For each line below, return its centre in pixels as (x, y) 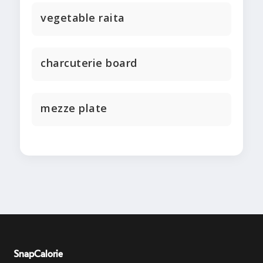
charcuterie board (89, 63)
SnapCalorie (38, 254)
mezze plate (74, 108)
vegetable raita (83, 18)
